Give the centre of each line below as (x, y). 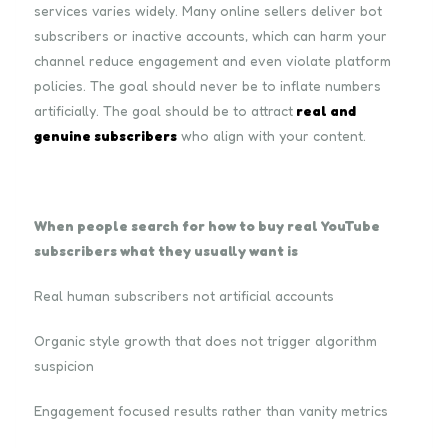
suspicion (64, 365)
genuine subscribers (105, 135)
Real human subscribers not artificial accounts (184, 295)
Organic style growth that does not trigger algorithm (205, 340)
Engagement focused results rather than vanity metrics (211, 410)
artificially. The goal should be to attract (163, 110)
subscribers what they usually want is (166, 250)
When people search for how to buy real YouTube (207, 225)
